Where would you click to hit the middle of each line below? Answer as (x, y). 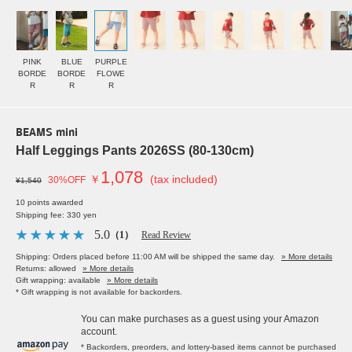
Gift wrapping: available (58, 280)
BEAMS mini (47, 134)
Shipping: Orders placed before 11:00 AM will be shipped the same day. (145, 257)
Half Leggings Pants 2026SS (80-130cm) (135, 151)
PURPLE (111, 62)
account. (99, 332)
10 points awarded (49, 203)
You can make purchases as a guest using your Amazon (200, 319)
